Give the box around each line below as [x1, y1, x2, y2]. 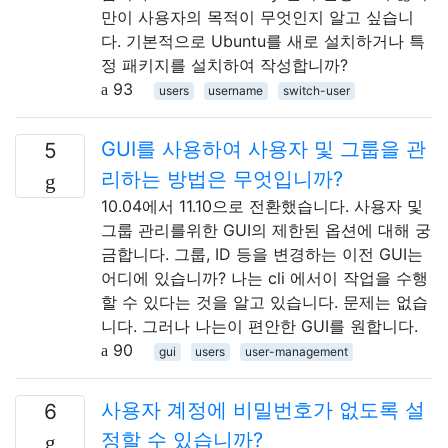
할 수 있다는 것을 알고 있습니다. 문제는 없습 [101, 291, 428, 312]
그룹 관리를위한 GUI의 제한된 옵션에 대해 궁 [101, 219, 431, 240]
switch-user [282, 82, 350, 98]
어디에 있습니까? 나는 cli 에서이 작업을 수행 [101, 267, 428, 288]
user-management [244, 343, 348, 359]
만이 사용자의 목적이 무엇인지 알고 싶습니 [101, 6, 414, 27]
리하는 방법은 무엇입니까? [101, 166, 343, 191]
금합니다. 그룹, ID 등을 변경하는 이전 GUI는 [101, 243, 423, 264]
